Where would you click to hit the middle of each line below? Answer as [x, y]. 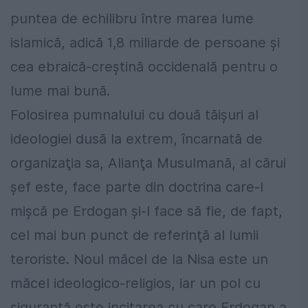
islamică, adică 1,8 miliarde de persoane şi [145, 42]
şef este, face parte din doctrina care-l [137, 187]
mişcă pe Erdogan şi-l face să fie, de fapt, [146, 211]
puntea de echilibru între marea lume [132, 18]
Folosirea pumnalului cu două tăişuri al [134, 114]
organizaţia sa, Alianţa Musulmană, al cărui [148, 163]
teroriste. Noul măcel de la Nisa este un [139, 259]
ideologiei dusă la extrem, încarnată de [136, 139]
